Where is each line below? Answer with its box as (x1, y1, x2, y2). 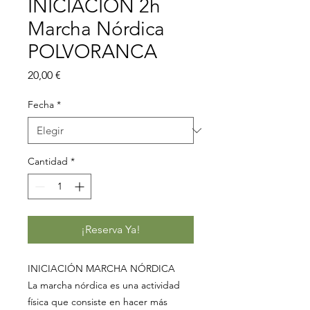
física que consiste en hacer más (28, 295, 167, 308)
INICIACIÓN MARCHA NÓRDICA (28, 262, 175, 275)
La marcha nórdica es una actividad (28, 279, 180, 291)
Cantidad (28, 155, 68, 167)
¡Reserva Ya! (81, 223, 140, 236)
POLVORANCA (28, 40, 157, 63)
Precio (60, 68, 91, 81)
